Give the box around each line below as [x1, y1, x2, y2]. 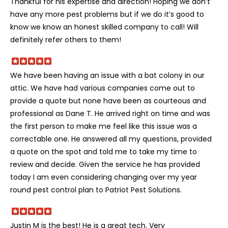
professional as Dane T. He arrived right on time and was [10, 108, 210, 119]
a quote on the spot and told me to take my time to [10, 146, 197, 157]
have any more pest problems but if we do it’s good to [10, 9, 204, 19]
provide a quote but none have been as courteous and [10, 95, 206, 106]
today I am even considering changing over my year [10, 172, 197, 182]
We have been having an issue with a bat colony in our [10, 70, 205, 80]
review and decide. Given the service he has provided [10, 159, 200, 169]
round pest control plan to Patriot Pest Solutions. [10, 184, 182, 195]
